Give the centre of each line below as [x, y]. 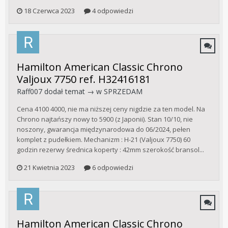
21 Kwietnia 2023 [49, 168]
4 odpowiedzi [112, 10]
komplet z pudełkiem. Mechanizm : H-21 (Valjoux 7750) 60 [104, 139]
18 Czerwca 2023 [49, 10]
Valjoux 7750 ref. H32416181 [84, 79]
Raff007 [30, 91]
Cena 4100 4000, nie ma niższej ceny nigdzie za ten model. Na [111, 109]
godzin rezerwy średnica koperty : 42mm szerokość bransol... [110, 149]
